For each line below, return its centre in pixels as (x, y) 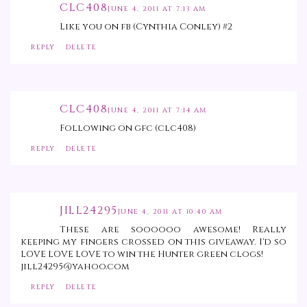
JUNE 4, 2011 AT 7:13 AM (157, 9)
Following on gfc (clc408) (128, 128)
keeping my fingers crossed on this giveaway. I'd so (153, 242)
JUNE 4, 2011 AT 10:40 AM (170, 212)
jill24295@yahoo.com (75, 267)
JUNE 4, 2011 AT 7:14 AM (157, 111)
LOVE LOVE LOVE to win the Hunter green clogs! (142, 255)
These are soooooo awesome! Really (173, 230)
